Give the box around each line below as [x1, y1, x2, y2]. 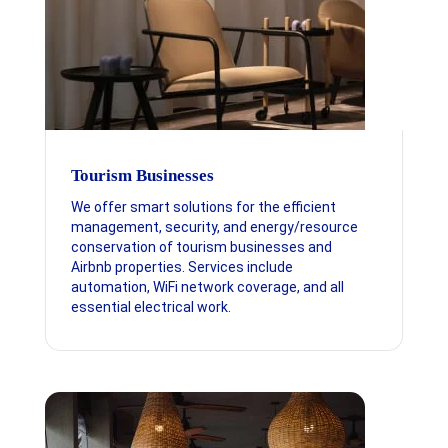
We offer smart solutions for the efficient [70, 199, 336, 216]
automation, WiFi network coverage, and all [70, 279, 344, 296]
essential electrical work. [70, 299, 231, 316]
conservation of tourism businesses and [70, 239, 332, 256]
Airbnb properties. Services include [70, 259, 293, 276]
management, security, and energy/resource [70, 219, 358, 236]
